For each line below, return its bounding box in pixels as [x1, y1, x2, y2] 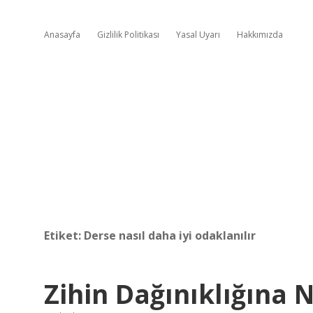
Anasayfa [44, 29, 80, 41]
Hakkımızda [237, 29, 283, 41]
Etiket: [44, 228, 84, 243]
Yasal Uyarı [176, 29, 220, 41]
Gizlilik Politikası [97, 29, 159, 41]
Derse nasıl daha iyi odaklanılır [84, 228, 256, 243]
